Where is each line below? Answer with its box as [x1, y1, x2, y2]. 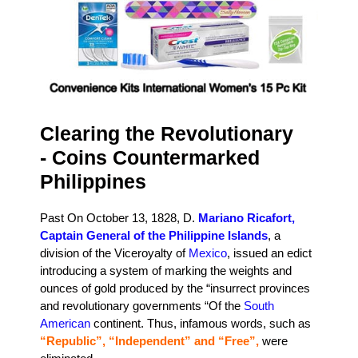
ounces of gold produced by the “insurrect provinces [40, 281, 310, 296]
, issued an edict [227, 246, 312, 261]
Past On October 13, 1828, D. [40, 211, 198, 225]
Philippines [40, 170, 146, 193]
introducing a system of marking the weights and [40, 264, 292, 278]
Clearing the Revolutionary [40, 122, 293, 145]
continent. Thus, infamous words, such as [90, 316, 311, 331]
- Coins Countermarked [40, 146, 260, 169]
